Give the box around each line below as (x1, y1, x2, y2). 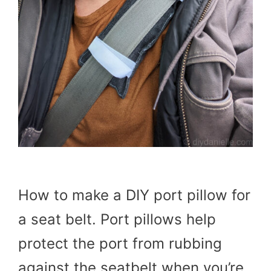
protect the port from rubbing (18, 235, 222, 253)
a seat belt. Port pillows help (18, 211, 216, 229)
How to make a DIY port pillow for (18, 186, 250, 204)
